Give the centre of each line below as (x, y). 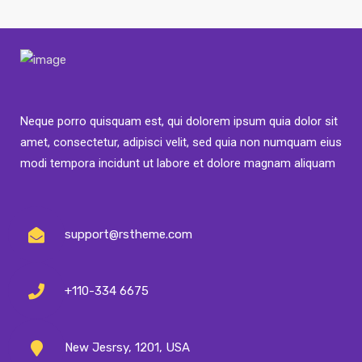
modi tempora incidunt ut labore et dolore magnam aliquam (178, 164)
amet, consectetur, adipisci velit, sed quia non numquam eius (181, 143)
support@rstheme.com (128, 235)
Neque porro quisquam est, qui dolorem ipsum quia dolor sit (179, 122)
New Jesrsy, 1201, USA (127, 348)
